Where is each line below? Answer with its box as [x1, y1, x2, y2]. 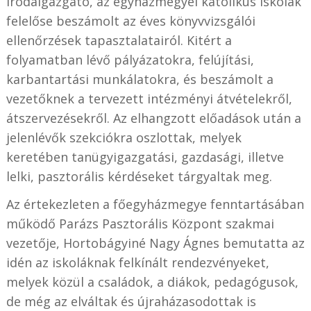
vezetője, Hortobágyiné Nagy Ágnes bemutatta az [6, 235, 305, 252]
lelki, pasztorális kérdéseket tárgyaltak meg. [6, 168, 272, 185]
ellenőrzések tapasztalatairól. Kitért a [6, 32, 232, 49]
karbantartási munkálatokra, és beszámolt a [6, 71, 274, 88]
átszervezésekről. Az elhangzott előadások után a [6, 110, 301, 127]
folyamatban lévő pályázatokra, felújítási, [6, 51, 254, 69]
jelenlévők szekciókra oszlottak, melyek [6, 129, 242, 146]
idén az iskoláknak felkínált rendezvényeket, [6, 254, 269, 271]
